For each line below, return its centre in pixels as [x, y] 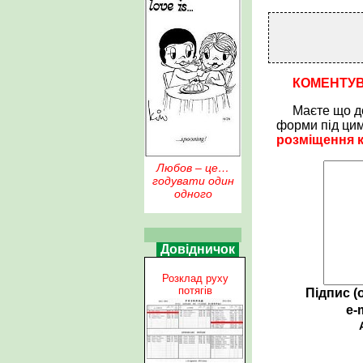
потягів [195, 290]
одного [193, 194]
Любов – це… [193, 168]
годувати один [193, 181]
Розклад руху [195, 278]
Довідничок [198, 249]
